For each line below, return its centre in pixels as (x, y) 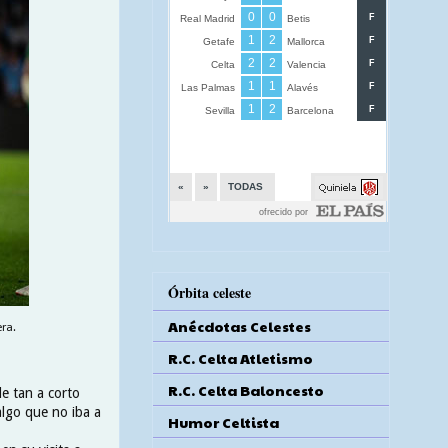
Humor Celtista (223, 421)
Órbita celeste (209, 292)
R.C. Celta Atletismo (240, 357)
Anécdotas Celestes (239, 325)
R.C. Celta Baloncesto (246, 389)
